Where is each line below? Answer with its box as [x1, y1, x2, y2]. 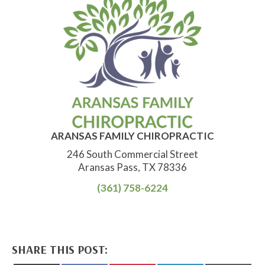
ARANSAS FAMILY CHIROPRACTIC [51, 129, 214, 142]
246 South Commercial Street [67, 147, 198, 160]
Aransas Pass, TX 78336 [78, 160, 187, 173]
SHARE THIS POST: [12, 241, 108, 257]
